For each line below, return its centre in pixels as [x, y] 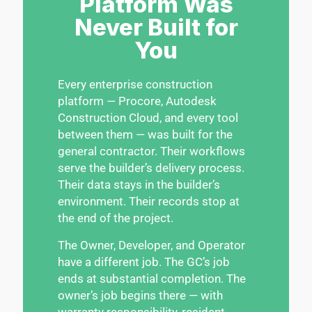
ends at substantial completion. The [152, 278]
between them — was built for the [145, 134]
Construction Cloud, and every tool [148, 117]
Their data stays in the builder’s [139, 184]
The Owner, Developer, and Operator [151, 245]
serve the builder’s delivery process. [151, 167]
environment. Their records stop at [149, 201]
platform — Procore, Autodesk [137, 101]
